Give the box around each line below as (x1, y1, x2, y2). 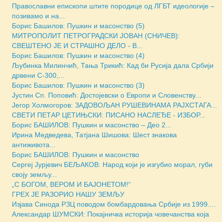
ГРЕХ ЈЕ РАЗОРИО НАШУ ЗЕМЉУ (12, 190, 124, 198)
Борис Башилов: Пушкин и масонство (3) (12, 81, 145, 89)
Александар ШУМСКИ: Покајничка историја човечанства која (12, 210, 209, 218)
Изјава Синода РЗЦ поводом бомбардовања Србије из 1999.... (12, 200, 216, 208)
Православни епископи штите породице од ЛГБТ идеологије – (12, 1, 215, 10)
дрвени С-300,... (12, 71, 64, 79)
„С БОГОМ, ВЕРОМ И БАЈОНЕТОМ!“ (12, 180, 131, 188)
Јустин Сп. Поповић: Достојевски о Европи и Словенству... (12, 91, 201, 99)
